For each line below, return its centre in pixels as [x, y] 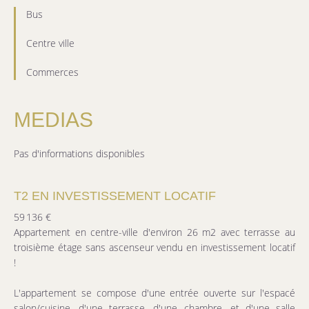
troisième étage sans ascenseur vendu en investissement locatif [154, 248]
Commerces [52, 72]
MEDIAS [53, 120]
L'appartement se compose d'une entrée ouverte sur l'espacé [154, 293]
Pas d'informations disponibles [79, 154]
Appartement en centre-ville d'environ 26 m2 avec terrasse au [154, 232]
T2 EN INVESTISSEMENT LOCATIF [115, 196]
